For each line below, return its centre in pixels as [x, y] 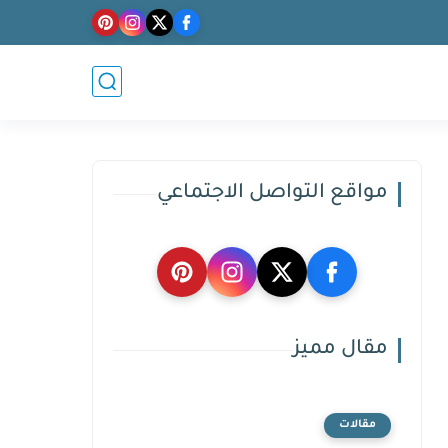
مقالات [357, 425]
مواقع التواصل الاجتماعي [272, 194]
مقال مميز [340, 350]
